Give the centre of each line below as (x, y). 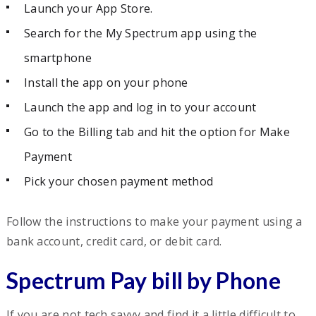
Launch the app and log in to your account (140, 107)
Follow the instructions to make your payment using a (154, 221)
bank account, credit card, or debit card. (114, 241)
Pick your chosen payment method (119, 181)
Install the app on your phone (106, 82)
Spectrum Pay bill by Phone (143, 280)
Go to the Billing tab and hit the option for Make (157, 132)
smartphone (57, 57)
